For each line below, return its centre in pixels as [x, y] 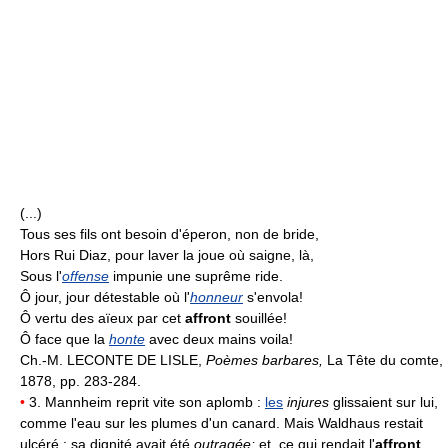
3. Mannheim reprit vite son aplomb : [145, 402]
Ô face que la [64, 339]
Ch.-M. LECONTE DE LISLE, [113, 360]
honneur [216, 297]
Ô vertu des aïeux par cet [102, 318]
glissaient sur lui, [383, 402]
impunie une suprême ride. [196, 276]
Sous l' [41, 276]
